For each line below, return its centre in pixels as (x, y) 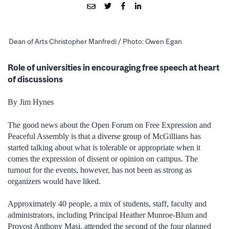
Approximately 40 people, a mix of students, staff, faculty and (107, 204)
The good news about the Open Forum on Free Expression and (109, 125)
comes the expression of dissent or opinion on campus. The (103, 158)
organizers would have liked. (54, 181)
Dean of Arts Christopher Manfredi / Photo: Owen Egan (95, 42)
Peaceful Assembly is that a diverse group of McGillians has (104, 136)
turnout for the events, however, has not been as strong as (100, 170)
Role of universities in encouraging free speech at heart (113, 67)
